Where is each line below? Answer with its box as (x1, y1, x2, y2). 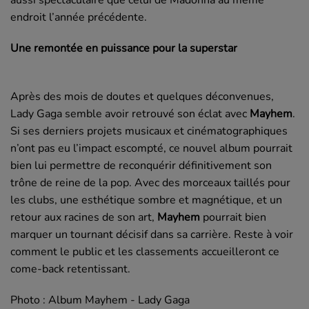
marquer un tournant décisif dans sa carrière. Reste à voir (10, 226, 293, 242)
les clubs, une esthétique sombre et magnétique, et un (10, 192, 282, 208)
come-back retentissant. (10, 261, 130, 277)
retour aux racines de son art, (10, 209, 157, 225)
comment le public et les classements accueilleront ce (10, 243, 279, 259)
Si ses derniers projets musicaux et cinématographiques (10, 123, 288, 139)
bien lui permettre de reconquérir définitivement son (10, 157, 272, 173)
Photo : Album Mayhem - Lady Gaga (10, 292, 190, 308)
